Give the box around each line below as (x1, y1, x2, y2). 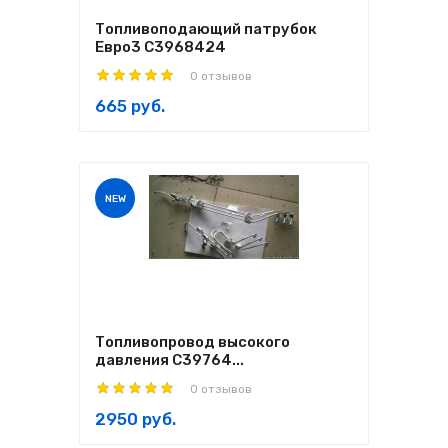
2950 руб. (95, 409, 176, 429)
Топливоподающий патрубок (95, 20, 317, 38)
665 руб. (95, 96, 165, 116)
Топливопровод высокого (95, 333, 290, 351)
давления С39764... (95, 351, 244, 369)
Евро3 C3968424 (95, 38, 226, 56)
